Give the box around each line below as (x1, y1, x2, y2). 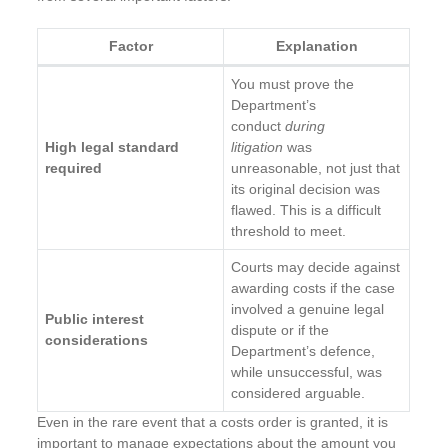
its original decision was (231, 180, 381, 197)
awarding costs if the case (231, 279, 396, 296)
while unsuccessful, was (231, 363, 383, 380)
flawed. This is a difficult (231, 201, 382, 218)
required (45, 159, 103, 176)
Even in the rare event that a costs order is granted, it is (37, 413, 389, 430)
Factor (108, 37, 153, 54)
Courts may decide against (231, 258, 401, 275)
